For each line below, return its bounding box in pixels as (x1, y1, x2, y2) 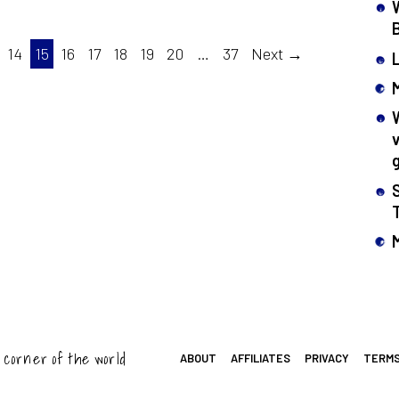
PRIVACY (304, 350, 349, 365)
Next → (250, 44, 303, 64)
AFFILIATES (231, 350, 291, 365)
